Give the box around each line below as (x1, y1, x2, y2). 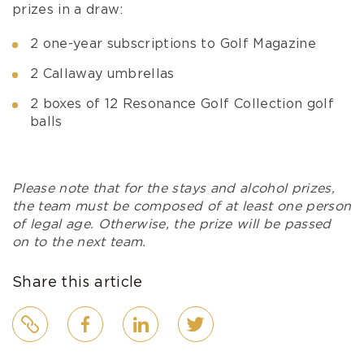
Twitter (179, 307, 227, 321)
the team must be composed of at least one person (12, 200, 352, 214)
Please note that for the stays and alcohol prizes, (12, 182, 335, 196)
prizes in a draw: (12, 3, 123, 17)
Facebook (68, 307, 133, 321)
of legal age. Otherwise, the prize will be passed (12, 218, 331, 232)
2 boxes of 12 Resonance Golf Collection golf (30, 97, 334, 111)
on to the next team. (12, 236, 146, 249)
